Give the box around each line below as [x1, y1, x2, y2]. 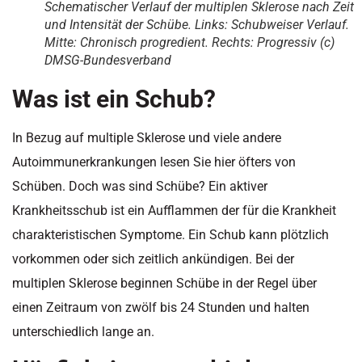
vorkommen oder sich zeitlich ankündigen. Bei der [12, 251, 294, 267]
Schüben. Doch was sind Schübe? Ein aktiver [12, 179, 267, 195]
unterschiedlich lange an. [12, 324, 154, 340]
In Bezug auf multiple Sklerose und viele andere [12, 130, 281, 146]
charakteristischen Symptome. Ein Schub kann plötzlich [12, 227, 329, 243]
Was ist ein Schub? [12, 85, 216, 114]
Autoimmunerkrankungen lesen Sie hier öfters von [12, 154, 296, 170]
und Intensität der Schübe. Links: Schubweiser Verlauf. [44, 17, 349, 33]
